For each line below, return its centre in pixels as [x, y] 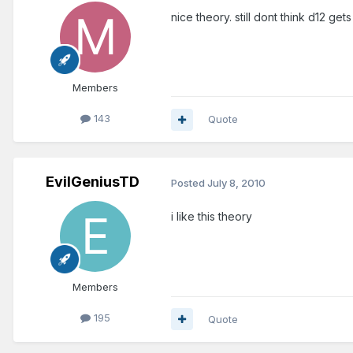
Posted [189, 182]
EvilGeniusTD [92, 182]
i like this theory [212, 217]
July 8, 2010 [236, 182]
